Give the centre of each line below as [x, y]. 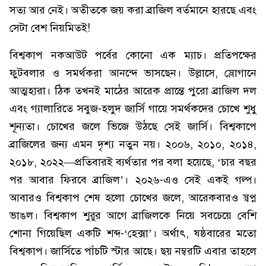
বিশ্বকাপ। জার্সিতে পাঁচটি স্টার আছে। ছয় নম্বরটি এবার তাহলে [133, 251]
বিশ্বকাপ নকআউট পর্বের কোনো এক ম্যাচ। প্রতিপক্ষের [133, 56]
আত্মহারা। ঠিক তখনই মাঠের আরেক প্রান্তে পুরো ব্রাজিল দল [133, 91]
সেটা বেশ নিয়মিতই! [50, 28]
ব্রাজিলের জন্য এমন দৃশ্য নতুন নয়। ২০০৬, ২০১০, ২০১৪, [133, 145]
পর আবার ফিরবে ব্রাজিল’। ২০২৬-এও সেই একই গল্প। [133, 180]
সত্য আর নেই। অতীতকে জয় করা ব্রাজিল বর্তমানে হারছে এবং [133, 10]
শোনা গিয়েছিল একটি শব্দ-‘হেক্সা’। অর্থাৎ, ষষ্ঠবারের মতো [133, 234]
